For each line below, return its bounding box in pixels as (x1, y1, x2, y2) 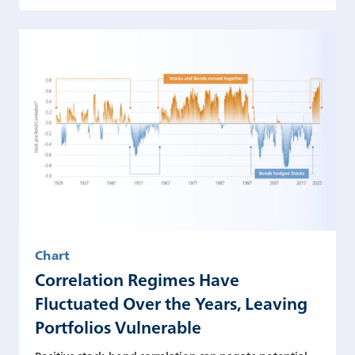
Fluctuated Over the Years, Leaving (35, 290, 307, 315)
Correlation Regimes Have (35, 266, 239, 291)
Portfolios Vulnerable (35, 314, 201, 338)
